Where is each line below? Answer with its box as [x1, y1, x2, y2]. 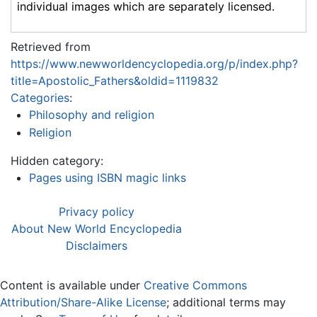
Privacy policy [59, 204, 134, 219]
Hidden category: [11, 154, 103, 168]
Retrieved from [11, 39, 91, 54]
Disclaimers [66, 238, 127, 253]
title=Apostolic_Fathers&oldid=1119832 [11, 73, 219, 88]
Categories [11, 90, 69, 105]
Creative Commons [144, 278, 247, 293]
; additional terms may [166, 295, 286, 310]
